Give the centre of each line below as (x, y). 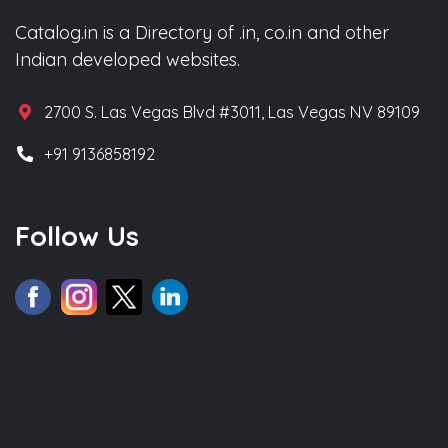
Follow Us (77, 236)
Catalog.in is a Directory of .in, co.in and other (202, 33)
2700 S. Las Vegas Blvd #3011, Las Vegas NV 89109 (232, 112)
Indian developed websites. (127, 60)
